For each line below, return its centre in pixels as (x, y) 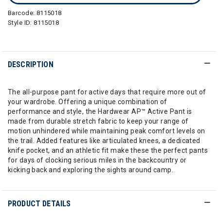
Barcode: (22, 13)
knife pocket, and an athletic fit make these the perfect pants (108, 150)
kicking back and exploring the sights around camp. (91, 170)
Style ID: (21, 23)
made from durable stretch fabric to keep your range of (98, 121)
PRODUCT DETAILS (39, 204)
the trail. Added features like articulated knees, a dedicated (104, 141)
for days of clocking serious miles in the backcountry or (97, 160)
